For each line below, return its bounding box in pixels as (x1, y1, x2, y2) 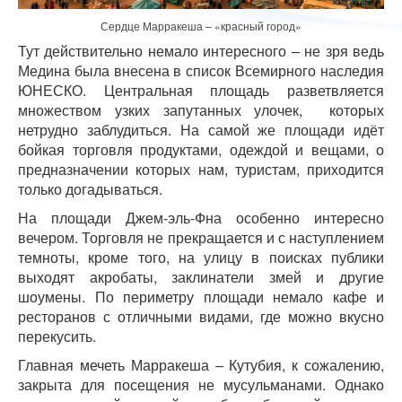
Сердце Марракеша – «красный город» (100, 17, 301, 33)
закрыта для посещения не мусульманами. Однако (18, 374, 384, 396)
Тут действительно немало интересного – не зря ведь (18, 40, 384, 62)
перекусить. (18, 326, 96, 347)
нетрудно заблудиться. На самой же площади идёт (18, 119, 384, 141)
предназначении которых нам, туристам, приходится (18, 159, 384, 180)
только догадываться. (18, 179, 162, 200)
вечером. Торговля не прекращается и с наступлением (18, 227, 384, 249)
